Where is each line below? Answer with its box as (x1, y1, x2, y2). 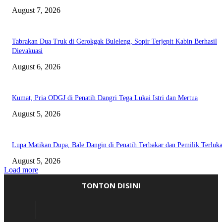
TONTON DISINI (81, 180, 141, 190)
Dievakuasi (12, 47, 43, 55)
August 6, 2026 (12, 62, 60, 71)
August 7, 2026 (12, 5, 60, 14)
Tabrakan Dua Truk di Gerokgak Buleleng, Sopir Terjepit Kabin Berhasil (12, 37, 217, 45)
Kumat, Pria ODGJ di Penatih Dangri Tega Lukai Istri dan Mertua (12, 94, 198, 102)
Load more (4, 165, 38, 174)
